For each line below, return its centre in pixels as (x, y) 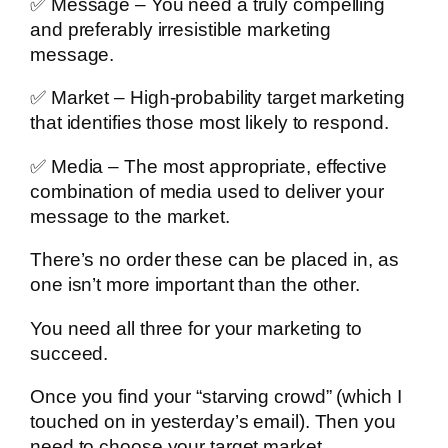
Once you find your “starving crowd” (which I (216, 397)
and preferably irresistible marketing (181, 29)
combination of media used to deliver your (207, 191)
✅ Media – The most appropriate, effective (208, 166)
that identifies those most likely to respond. (209, 123)
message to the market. (130, 216)
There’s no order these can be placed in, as (214, 260)
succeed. (69, 353)
